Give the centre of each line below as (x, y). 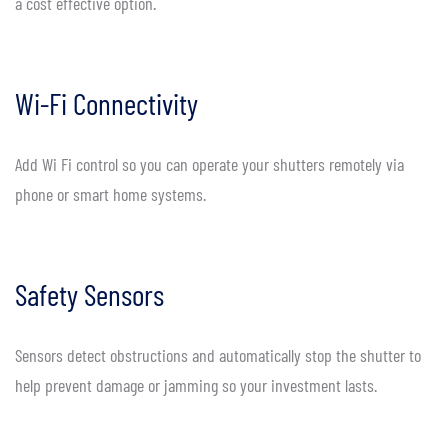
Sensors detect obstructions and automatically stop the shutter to (218, 355)
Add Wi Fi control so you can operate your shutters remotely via (209, 164)
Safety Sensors (89, 294)
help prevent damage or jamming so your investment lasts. (196, 385)
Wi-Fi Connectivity (106, 103)
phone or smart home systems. (110, 194)
